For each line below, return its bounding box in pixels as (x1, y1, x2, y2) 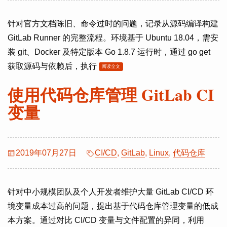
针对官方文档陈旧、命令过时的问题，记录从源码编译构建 (8, 19, 218, 28)
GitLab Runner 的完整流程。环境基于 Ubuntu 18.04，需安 (8, 33, 218, 42)
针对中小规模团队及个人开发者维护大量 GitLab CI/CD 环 (8, 187, 214, 196)
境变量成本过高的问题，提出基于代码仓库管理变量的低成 (8, 202, 218, 210)
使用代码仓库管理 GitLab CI (8, 83, 214, 106)
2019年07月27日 (16, 148, 77, 157)
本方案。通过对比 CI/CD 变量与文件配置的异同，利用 (8, 216, 204, 224)
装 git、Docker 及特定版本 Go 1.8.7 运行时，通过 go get (8, 48, 210, 56)
